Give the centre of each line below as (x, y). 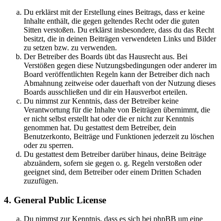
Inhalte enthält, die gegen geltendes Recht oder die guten (111, 21)
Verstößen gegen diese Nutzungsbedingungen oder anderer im (120, 65)
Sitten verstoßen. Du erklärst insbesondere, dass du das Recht (119, 30)
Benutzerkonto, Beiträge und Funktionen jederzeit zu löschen (119, 136)
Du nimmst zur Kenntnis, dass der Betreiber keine (101, 101)
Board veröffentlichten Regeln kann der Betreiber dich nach (117, 74)
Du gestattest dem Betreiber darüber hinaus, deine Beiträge (115, 154)
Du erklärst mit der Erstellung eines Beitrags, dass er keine (114, 12)
